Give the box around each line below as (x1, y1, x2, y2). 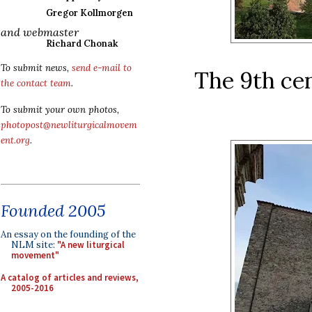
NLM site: (11, 239, 57, 251)
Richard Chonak (46, 38, 118, 49)
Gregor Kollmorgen (46, 7, 133, 19)
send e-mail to (72, 62, 132, 74)
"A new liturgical (57, 239, 125, 251)
